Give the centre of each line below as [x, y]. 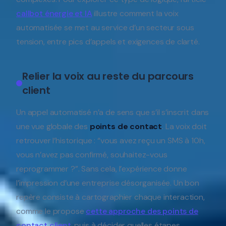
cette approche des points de [142, 211]
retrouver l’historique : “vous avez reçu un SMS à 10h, [111, 140]
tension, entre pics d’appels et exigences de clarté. [108, 41]
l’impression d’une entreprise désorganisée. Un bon [108, 183]
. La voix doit [184, 126]
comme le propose [51, 211]
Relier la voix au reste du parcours [108, 76]
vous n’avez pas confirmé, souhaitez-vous [92, 154]
